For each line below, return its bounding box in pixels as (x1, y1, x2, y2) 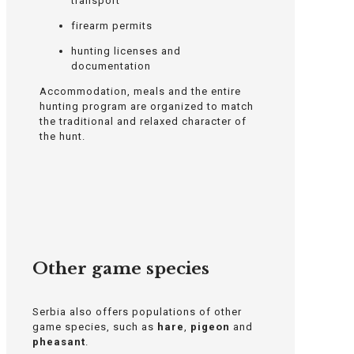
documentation (70, 59, 151, 72)
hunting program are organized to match (39, 100, 254, 112)
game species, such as (32, 320, 157, 333)
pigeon (190, 320, 230, 333)
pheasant (32, 335, 85, 348)
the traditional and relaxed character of (39, 115, 247, 127)
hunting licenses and (70, 44, 181, 57)
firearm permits (70, 19, 153, 32)
